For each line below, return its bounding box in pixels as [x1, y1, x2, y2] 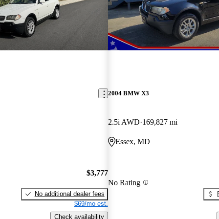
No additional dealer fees [34, 190, 105, 197]
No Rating [108, 178, 140, 187]
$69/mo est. [74, 199, 108, 207]
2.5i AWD [108, 118, 140, 127]
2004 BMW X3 [108, 89, 149, 97]
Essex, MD [115, 137, 150, 146]
